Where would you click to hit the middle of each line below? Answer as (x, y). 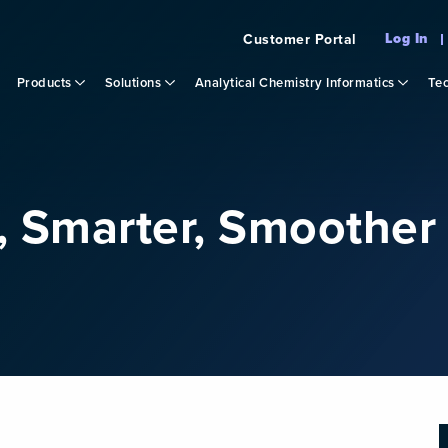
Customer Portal (300, 39)
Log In (406, 38)
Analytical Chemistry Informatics (296, 82)
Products (46, 82)
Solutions (134, 82)
